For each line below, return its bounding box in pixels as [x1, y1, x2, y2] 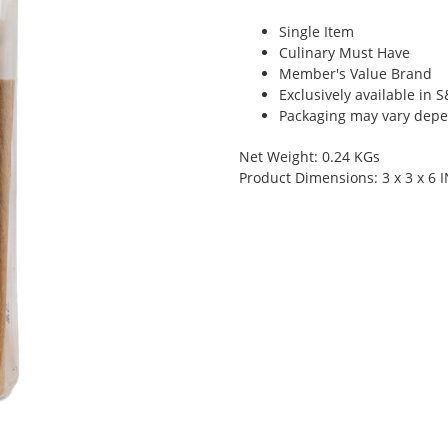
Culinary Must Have [279, 43, 410, 62]
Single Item [279, 22, 354, 41]
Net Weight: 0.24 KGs [239, 147, 380, 166]
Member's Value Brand [279, 64, 432, 83]
